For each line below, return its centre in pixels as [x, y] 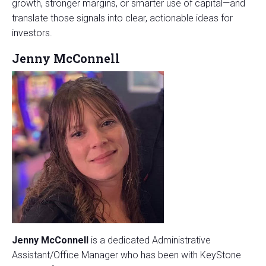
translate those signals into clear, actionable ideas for [122, 18]
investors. [32, 33]
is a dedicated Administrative [150, 240]
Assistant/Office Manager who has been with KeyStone [126, 255]
